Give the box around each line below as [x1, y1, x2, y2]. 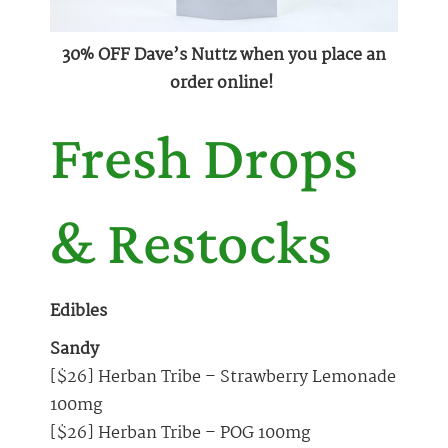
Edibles [50, 298, 107, 326]
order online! [170, 70, 278, 98]
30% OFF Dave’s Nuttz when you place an [62, 42, 386, 70]
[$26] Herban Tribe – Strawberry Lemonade [50, 364, 396, 392]
